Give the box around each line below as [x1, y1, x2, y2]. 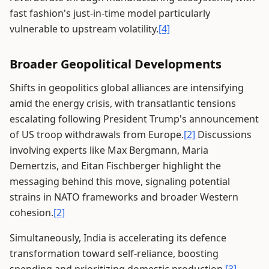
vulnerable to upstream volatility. [10, 22, 159, 35]
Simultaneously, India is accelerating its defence [10, 231, 226, 244]
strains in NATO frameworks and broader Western [10, 190, 238, 204]
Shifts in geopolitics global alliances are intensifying [10, 81, 244, 94]
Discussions [195, 128, 252, 141]
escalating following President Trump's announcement [10, 112, 259, 125]
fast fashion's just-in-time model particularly [10, 7, 210, 20]
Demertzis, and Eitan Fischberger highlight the [10, 159, 221, 172]
